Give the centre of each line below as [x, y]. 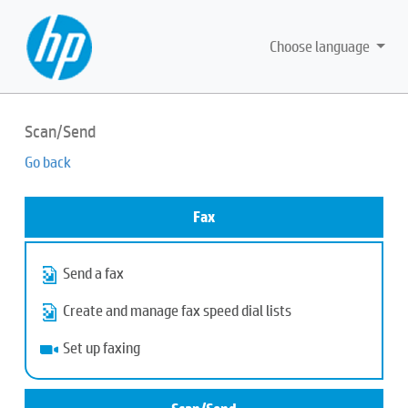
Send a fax [93, 273]
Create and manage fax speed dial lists [177, 310]
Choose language [321, 46]
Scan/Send [60, 131]
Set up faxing [102, 347]
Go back [48, 162]
